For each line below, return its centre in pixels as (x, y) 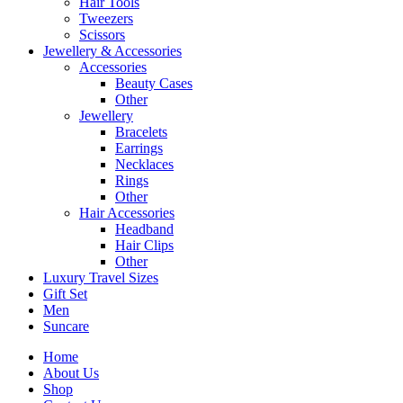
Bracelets (141, 131)
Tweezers (106, 18)
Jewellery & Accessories (112, 50)
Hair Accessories (127, 212)
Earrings (139, 148)
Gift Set (65, 293)
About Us (71, 372)
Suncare (66, 326)
